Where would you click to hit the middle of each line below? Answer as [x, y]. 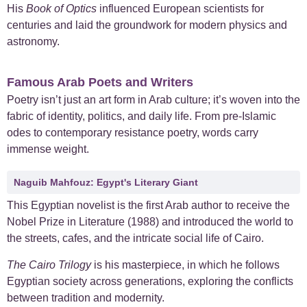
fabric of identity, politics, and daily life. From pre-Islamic [142, 116]
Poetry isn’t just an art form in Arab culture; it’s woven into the [153, 100]
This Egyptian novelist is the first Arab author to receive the [148, 206]
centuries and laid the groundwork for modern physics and [147, 25]
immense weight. [48, 149]
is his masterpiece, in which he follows [185, 265]
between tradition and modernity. [86, 297]
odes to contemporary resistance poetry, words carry [133, 133]
